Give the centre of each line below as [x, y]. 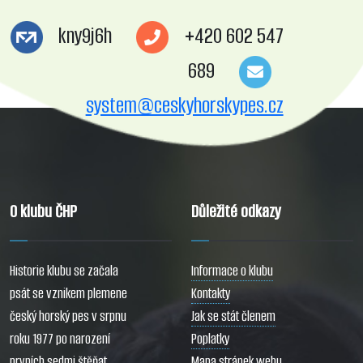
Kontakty [211, 294]
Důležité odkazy [236, 212]
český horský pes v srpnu [68, 317]
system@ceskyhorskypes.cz [184, 106]
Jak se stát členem [233, 317]
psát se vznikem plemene [68, 294]
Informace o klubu [232, 271]
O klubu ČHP [43, 212]
